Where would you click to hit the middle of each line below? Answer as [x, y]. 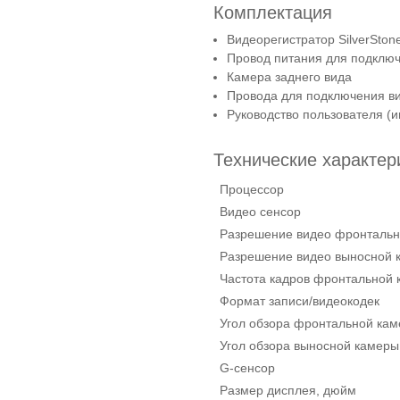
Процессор [252, 189]
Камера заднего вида [290, 77]
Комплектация [273, 12]
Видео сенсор [260, 211]
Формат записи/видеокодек [300, 300]
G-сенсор [247, 367]
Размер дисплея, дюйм [288, 390]
